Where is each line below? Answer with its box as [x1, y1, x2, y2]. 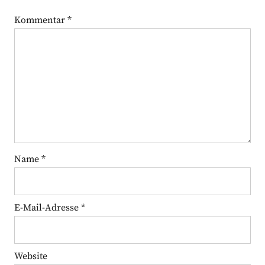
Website [14, 250, 47, 262]
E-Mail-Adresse [14, 202, 81, 214]
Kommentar [14, 14, 67, 26]
